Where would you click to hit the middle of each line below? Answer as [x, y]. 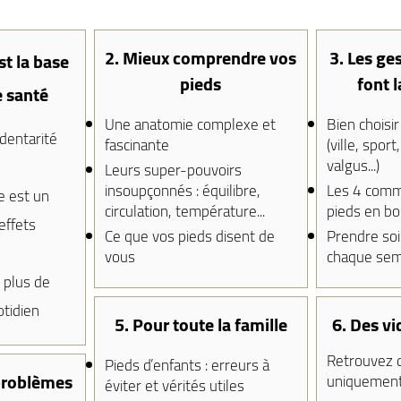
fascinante [137, 145]
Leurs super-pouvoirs [173, 170]
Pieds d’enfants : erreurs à [187, 365]
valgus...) [353, 166]
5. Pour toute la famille [200, 324]
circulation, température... [184, 211]
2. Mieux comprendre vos [200, 58]
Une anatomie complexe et [190, 124]
